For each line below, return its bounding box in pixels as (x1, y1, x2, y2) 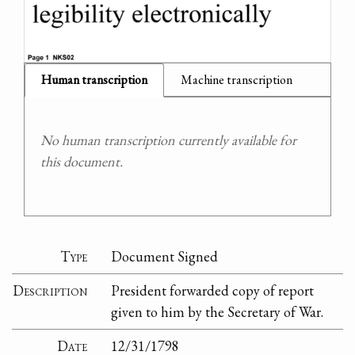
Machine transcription (181, 71, 292, 88)
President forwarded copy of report (111, 281, 315, 300)
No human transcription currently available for (40, 130, 296, 149)
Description (13, 281, 88, 300)
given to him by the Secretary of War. (111, 303, 324, 322)
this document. (40, 151, 123, 170)
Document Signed (111, 247, 219, 266)
